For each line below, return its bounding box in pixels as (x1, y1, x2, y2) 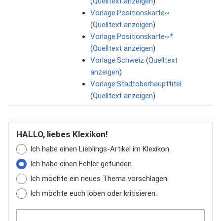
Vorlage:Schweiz (90, 56, 144, 65)
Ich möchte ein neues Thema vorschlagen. (30, 174, 169, 183)
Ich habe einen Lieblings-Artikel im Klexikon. (30, 145, 171, 153)
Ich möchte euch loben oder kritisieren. (30, 189, 157, 198)
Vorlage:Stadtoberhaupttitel (90, 79, 182, 88)
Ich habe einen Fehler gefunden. (30, 159, 133, 168)
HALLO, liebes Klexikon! (16, 129, 108, 139)
